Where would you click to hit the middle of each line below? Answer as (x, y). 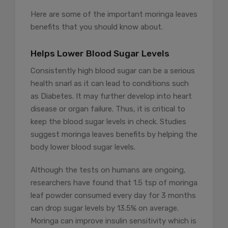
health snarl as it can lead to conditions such (110, 83)
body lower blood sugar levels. (83, 147)
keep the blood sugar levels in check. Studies (108, 121)
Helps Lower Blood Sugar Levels (100, 53)
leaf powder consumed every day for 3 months (113, 195)
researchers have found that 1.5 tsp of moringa (114, 182)
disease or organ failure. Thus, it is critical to (108, 109)
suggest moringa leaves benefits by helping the (114, 134)
